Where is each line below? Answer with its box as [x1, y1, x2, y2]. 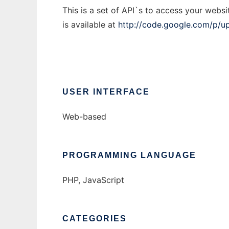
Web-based [62, 111, 106, 122]
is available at [62, 19, 118, 30]
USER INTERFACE [62, 87, 150, 97]
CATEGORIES [62, 214, 127, 223]
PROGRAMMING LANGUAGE [62, 151, 196, 160]
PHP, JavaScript [62, 175, 124, 186]
